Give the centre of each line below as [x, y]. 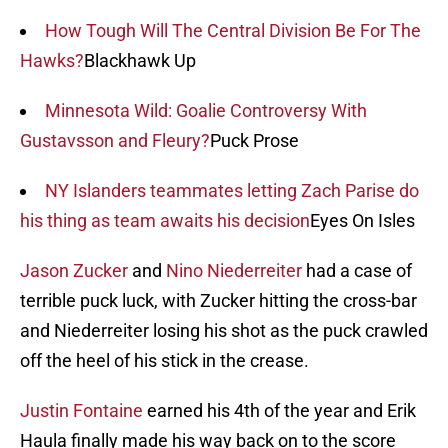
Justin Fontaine [81, 411]
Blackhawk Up [140, 61]
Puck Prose [254, 141]
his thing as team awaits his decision [165, 221]
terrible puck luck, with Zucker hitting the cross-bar [218, 301]
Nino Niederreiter [234, 271]
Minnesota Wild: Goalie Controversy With [206, 111]
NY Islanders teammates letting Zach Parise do [232, 191]
